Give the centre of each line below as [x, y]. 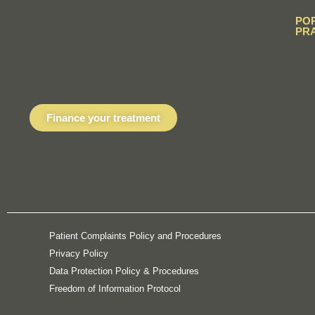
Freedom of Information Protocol [115, 288]
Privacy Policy [79, 253]
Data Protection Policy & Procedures [124, 271]
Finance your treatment [103, 118]
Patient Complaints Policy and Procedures [135, 236]
